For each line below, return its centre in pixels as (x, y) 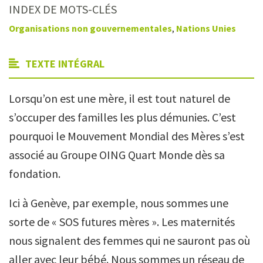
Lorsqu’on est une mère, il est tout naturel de (119, 98)
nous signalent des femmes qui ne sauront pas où (129, 240)
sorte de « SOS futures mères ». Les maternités (122, 222)
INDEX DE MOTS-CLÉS (63, 9)
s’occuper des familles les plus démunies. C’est (122, 117)
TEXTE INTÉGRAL (64, 64)
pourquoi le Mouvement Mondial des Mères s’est (127, 136)
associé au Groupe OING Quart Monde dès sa (117, 155)
